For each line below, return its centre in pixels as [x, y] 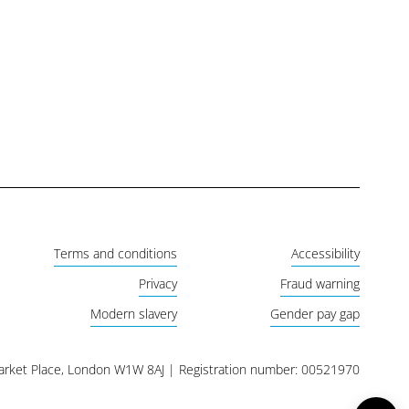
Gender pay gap [315, 313]
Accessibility [326, 253]
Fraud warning [320, 283]
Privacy [158, 283]
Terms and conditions [116, 253]
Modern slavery [134, 313]
